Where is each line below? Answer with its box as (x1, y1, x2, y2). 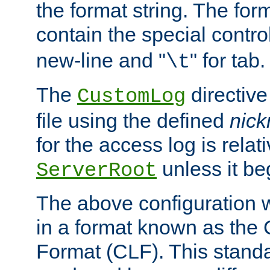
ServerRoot (36, 159, 157, 183)
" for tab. (190, 49, 265, 72)
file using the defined (36, 109, 230, 133)
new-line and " (36, 49, 166, 72)
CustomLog (77, 85, 186, 108)
